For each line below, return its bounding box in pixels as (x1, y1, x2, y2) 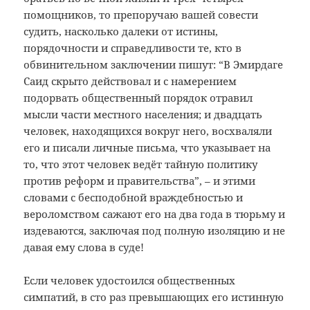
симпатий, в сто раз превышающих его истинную (24, 290, 284, 304)
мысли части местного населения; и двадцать (24, 107, 263, 122)
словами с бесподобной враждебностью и (24, 190, 244, 205)
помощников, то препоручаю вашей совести (24, 8, 259, 22)
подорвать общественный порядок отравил (24, 91, 253, 105)
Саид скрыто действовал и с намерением (24, 74, 237, 89)
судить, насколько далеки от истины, (24, 24, 219, 39)
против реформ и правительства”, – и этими (24, 174, 256, 188)
